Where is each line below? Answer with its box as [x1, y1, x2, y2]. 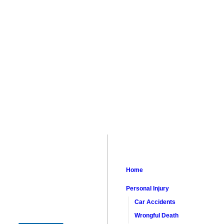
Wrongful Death [134, 212, 179, 219]
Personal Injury [126, 185, 171, 192]
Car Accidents [134, 198, 176, 205]
